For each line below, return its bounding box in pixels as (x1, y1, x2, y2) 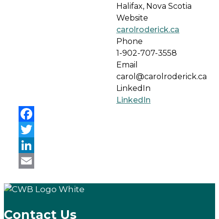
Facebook (19, 124, 59, 134)
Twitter (19, 140, 47, 150)
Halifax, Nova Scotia (116, 1, 192, 11)
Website (116, 13, 148, 22)
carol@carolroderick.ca (116, 71, 207, 81)
